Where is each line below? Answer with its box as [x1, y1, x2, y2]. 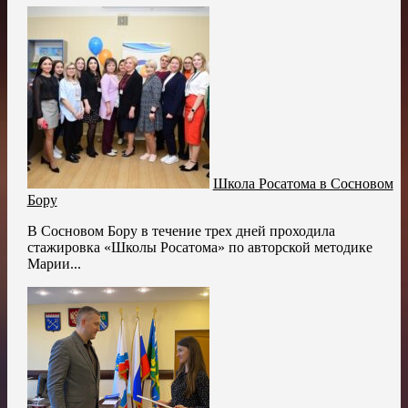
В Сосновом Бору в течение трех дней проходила [26, 222, 335, 239]
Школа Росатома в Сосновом [212, 175, 393, 191]
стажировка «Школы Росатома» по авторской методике [26, 239, 372, 255]
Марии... [26, 255, 81, 271]
